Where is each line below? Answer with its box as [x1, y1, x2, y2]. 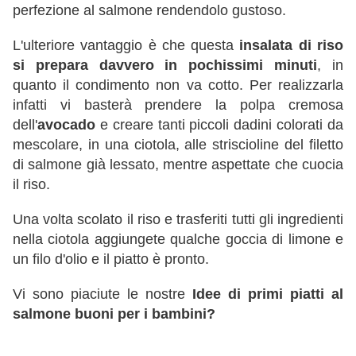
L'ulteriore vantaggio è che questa [13, 37, 234, 54]
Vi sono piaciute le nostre [13, 286, 185, 303]
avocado [37, 117, 95, 133]
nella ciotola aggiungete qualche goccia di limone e [13, 231, 343, 248]
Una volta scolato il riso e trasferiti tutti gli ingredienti [13, 211, 343, 228]
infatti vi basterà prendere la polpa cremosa [13, 97, 343, 114]
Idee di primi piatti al [185, 286, 343, 303]
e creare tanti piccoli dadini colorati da [95, 117, 343, 133]
